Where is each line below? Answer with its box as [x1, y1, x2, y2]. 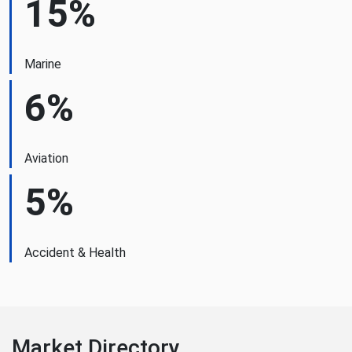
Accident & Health [24, 245, 126, 260]
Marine [24, 57, 61, 71]
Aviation [24, 151, 68, 166]
